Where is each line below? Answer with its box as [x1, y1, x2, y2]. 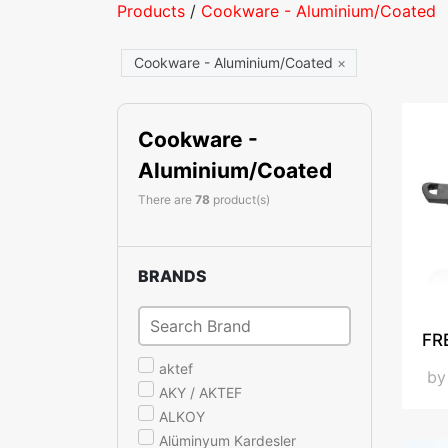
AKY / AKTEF [159, 383, 242, 401]
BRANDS [138, 265, 207, 286]
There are [138, 191, 195, 207]
